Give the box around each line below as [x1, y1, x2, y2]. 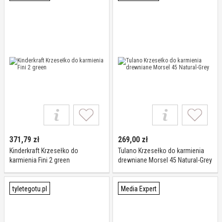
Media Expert [121, 185, 157, 193]
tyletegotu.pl [12, 185, 47, 193]
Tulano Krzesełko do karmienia [118, 147, 204, 155]
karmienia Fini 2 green [9, 156, 70, 164]
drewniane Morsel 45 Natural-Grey [118, 156, 212, 164]
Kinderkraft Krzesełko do [9, 147, 78, 155]
